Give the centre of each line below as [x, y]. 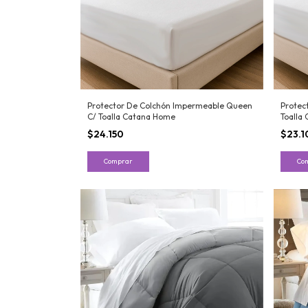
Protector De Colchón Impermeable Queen [170, 106]
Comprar [118, 162]
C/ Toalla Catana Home [131, 117]
